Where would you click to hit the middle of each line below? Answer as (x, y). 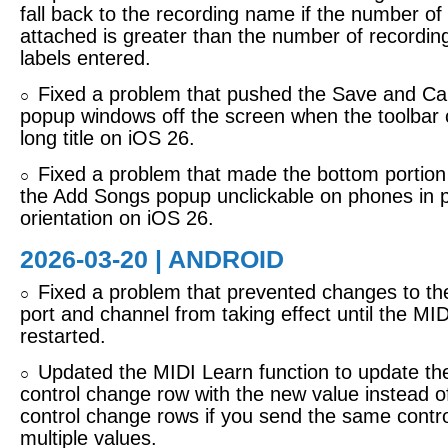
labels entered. (85, 58)
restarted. (63, 336)
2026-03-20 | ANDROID (152, 259)
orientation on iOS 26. (117, 218)
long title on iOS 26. (107, 138)
